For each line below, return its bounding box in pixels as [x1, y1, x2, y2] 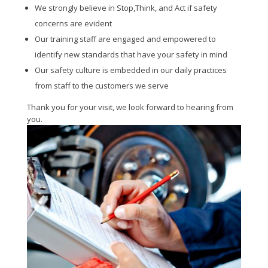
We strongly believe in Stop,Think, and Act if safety [34, 2, 217, 13]
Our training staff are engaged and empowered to [34, 33, 216, 44]
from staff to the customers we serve [34, 80, 169, 91]
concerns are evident [34, 17, 112, 29]
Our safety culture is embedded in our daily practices [34, 64, 227, 75]
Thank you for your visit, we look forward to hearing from [26, 101, 233, 112]
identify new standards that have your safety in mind [34, 48, 227, 60]
